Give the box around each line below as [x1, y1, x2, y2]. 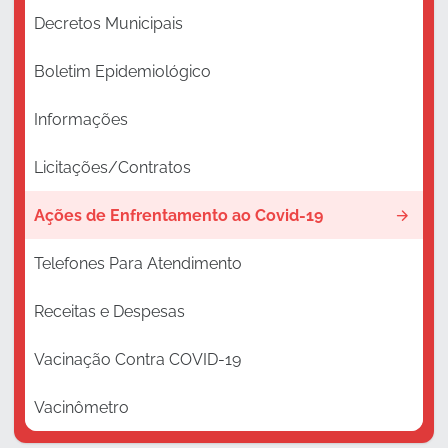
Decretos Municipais [33, 13, 183, 33]
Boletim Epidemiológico [33, 61, 211, 81]
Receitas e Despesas [33, 301, 185, 321]
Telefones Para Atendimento [33, 253, 242, 273]
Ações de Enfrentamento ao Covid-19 [33, 205, 323, 225]
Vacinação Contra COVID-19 [33, 349, 241, 369]
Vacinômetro [33, 397, 129, 417]
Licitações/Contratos [33, 157, 191, 177]
